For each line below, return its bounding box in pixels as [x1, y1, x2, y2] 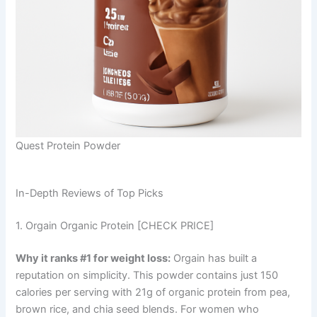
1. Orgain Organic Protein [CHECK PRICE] [16, 219, 214, 233]
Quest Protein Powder [16, 139, 121, 152]
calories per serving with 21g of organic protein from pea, [16, 286, 291, 299]
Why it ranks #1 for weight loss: [16, 252, 171, 265]
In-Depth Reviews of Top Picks [16, 187, 164, 200]
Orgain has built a [171, 252, 258, 265]
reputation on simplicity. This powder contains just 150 [16, 269, 279, 282]
